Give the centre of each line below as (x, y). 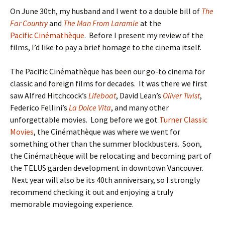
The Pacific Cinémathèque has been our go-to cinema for (107, 71)
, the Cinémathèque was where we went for (107, 132)
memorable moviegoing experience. (72, 204)
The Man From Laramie (102, 23)
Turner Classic (183, 120)
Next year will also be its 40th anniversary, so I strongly (105, 180)
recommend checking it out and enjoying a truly (92, 192)
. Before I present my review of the (144, 35)
